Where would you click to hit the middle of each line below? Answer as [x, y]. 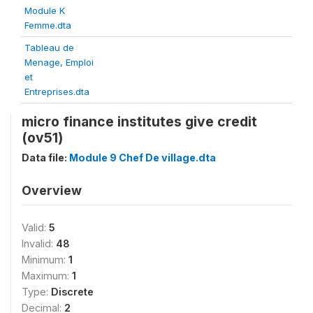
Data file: [45, 158]
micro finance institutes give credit [139, 122]
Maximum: [47, 276]
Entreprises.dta [57, 92]
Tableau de [49, 48]
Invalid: [39, 243]
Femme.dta [48, 25]
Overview [52, 190]
